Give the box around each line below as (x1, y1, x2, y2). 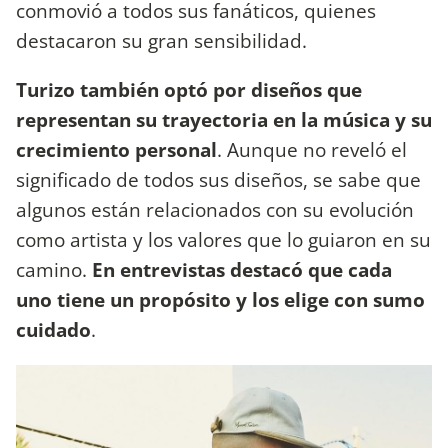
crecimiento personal (16, 136, 217, 164)
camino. (16, 256, 92, 284)
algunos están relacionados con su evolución (16, 196, 414, 224)
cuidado (16, 316, 91, 344)
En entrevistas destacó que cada (92, 256, 392, 284)
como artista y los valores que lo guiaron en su (16, 226, 431, 254)
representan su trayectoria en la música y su (16, 106, 432, 134)
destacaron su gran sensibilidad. (16, 27, 307, 55)
